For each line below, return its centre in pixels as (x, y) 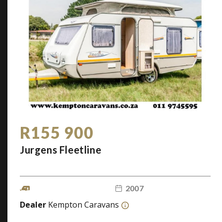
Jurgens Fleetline (61, 150)
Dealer (34, 205)
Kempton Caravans (83, 205)
